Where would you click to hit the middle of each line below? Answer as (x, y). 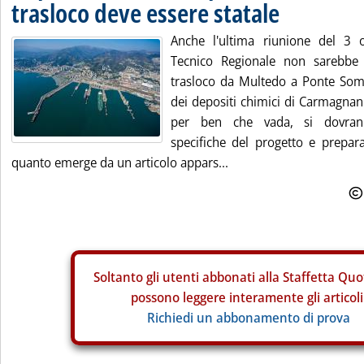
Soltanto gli (128, 277)
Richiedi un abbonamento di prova (249, 318)
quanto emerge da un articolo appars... (120, 162)
